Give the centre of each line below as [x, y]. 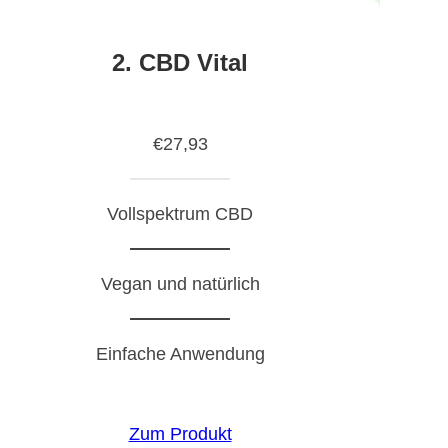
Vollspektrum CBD [180, 214]
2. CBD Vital [180, 62]
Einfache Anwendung [180, 354]
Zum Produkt [180, 434]
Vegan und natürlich [180, 284]
